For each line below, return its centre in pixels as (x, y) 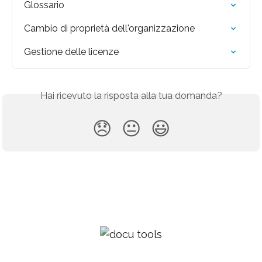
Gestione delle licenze (71, 51)
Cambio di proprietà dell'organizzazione (109, 28)
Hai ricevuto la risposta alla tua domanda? (131, 95)
